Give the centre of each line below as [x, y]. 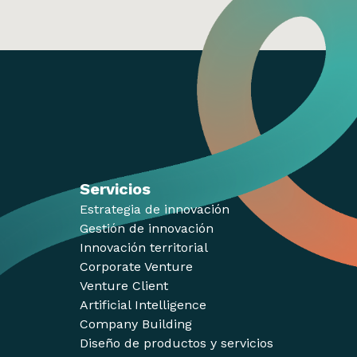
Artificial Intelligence [143, 304]
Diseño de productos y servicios [177, 343]
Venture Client [124, 285]
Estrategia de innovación [155, 209]
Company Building [136, 324]
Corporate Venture [136, 266]
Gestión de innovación [147, 228]
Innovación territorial [144, 247]
